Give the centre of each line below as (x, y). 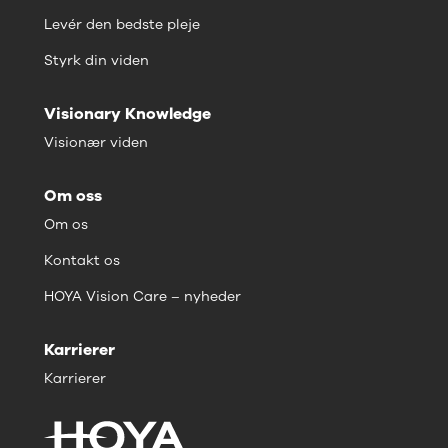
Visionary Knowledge (127, 113)
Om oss (73, 195)
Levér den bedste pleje (122, 24)
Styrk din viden (96, 60)
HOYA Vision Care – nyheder (142, 296)
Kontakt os (82, 260)
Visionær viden (96, 142)
